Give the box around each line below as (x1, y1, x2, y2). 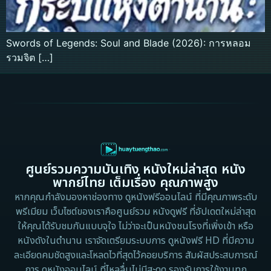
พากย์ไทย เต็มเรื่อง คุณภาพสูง (53, 173, 218, 194)
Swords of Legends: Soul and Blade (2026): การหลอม (6, 37, 251, 49)
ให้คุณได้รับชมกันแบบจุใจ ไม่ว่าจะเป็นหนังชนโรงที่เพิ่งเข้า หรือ (18, 219, 253, 234)
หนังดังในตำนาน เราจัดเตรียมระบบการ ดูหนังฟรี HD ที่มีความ (17, 233, 254, 249)
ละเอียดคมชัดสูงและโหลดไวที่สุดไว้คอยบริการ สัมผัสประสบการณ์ (13, 248, 258, 263)
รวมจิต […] (6, 51, 53, 64)
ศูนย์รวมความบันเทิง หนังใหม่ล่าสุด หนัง (25, 160, 246, 180)
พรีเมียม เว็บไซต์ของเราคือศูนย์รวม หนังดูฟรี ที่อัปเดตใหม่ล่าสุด (15, 204, 256, 220)
